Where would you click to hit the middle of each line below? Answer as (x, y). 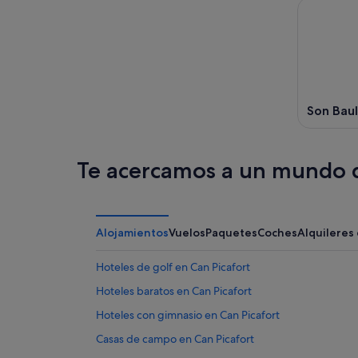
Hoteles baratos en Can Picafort (174, 291)
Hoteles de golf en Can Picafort (173, 267)
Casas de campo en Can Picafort (175, 339)
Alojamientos (132, 233)
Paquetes (231, 233)
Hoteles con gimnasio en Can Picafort (188, 315)
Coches (277, 233)
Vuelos (187, 233)
